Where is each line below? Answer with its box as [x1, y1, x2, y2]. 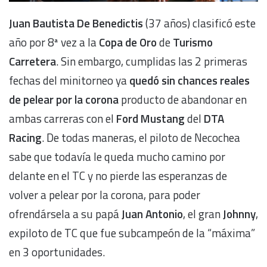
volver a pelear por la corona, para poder [9, 186, 200, 204]
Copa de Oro [97, 33, 159, 51]
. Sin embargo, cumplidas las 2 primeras [56, 52, 247, 70]
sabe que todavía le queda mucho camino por [9, 148, 225, 166]
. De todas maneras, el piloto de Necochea [42, 129, 240, 147]
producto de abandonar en [119, 91, 247, 108]
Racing [9, 129, 42, 147]
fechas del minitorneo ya [9, 72, 129, 89]
